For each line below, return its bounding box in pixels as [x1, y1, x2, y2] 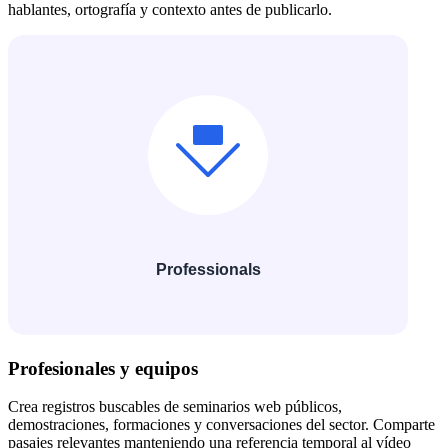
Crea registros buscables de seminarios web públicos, [8, 398, 342, 416]
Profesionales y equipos [8, 357, 198, 379]
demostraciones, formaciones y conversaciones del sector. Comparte [8, 416, 435, 434]
